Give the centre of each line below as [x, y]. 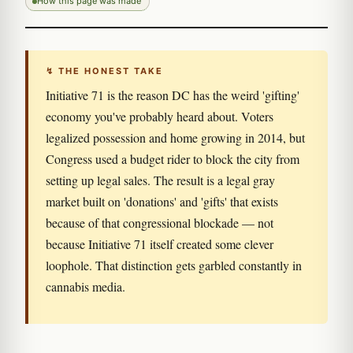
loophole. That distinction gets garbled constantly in [174, 265]
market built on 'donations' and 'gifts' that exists [162, 201]
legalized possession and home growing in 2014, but [175, 137]
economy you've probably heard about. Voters [160, 116]
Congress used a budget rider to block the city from [173, 159]
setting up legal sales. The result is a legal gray [160, 180]
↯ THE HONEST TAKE [104, 71]
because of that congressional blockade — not [160, 223]
